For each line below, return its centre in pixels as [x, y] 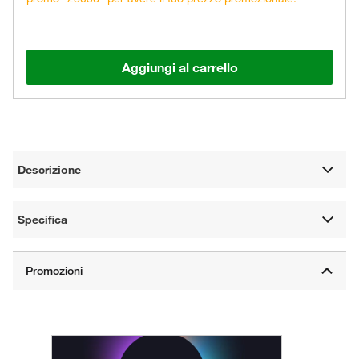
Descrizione [50, 169]
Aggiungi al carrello [179, 67]
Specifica [43, 219]
